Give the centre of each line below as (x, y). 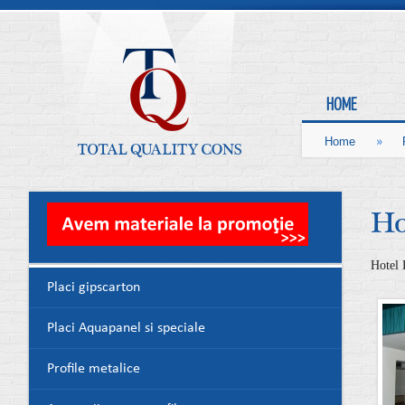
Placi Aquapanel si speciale (126, 329)
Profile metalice (94, 369)
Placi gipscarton (94, 288)
